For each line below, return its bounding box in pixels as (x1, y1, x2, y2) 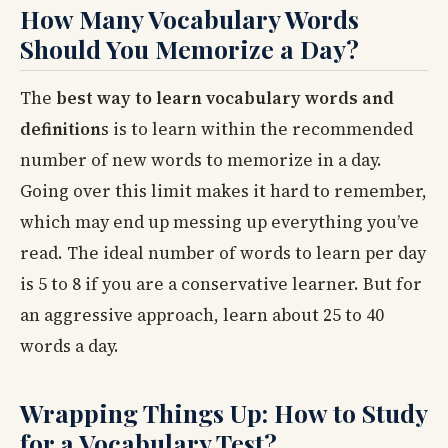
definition (20, 117, 101, 142)
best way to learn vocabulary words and (56, 86, 394, 111)
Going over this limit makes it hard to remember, (20, 179, 427, 204)
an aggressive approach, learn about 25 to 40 (20, 303, 384, 328)
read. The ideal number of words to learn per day (20, 241, 426, 266)
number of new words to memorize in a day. (20, 148, 382, 173)
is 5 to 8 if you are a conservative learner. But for (20, 272, 422, 297)
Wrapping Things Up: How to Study (20, 396, 427, 430)
